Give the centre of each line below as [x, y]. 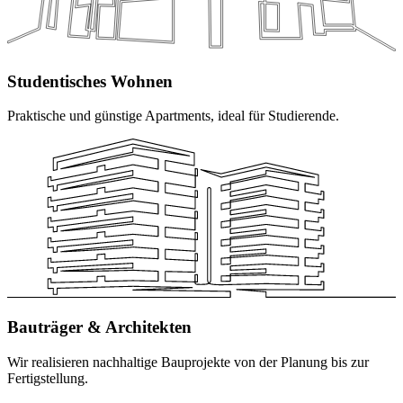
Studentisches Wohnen [90, 81]
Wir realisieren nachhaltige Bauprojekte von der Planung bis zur [188, 363]
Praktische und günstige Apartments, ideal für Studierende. [173, 116]
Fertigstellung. [48, 379]
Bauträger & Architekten [99, 327]
